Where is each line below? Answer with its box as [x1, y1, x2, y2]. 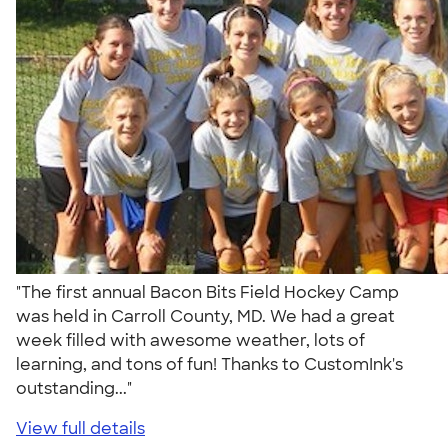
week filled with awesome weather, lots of [16, 329, 365, 351]
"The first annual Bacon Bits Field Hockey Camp [16, 281, 399, 303]
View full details [16, 417, 145, 439]
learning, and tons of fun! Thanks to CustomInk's [16, 353, 403, 375]
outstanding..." [16, 377, 140, 399]
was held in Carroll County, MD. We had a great [16, 305, 395, 327]
